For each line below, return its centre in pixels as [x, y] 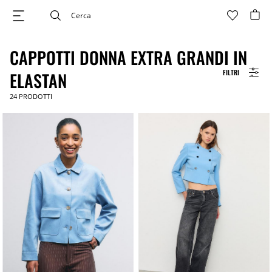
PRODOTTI [35, 96]
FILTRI [231, 72]
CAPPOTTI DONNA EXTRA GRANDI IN [128, 57]
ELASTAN [38, 80]
